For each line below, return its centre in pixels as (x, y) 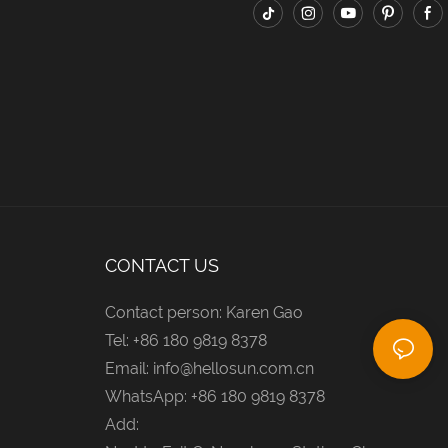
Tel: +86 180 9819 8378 (185, 340)
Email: (128, 368)
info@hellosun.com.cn (233, 368)
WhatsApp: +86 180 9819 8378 (214, 396)
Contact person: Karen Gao (203, 312)
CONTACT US (161, 266)
